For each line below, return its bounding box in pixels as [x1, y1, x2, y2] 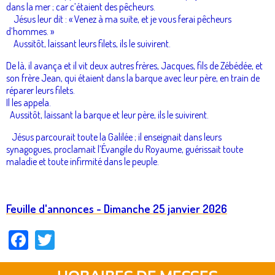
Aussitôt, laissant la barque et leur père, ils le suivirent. [6, 108, 209, 121]
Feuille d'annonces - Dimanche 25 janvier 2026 [6, 201, 227, 215]
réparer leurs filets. [6, 83, 75, 96]
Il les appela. [6, 96, 51, 109]
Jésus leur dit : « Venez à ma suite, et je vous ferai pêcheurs [6, 12, 231, 25]
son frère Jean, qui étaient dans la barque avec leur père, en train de [6, 71, 260, 84]
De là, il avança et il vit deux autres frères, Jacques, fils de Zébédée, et [6, 59, 263, 72]
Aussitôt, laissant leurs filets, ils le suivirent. [6, 37, 171, 50]
